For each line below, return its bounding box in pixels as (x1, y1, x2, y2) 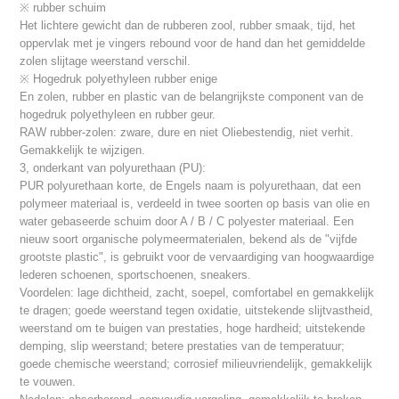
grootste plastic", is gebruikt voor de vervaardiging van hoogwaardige (20, 250, 375, 265)
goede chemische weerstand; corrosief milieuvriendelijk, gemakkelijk (20, 357, 373, 371)
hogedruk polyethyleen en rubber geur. (20, 108, 216, 122)
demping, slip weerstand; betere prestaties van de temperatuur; (20, 339, 346, 354)
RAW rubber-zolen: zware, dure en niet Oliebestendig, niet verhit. (20, 126, 354, 140)
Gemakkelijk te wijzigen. (20, 143, 146, 158)
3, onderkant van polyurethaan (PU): (20, 161, 207, 175)
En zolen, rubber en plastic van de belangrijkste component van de (20, 90, 364, 104)
